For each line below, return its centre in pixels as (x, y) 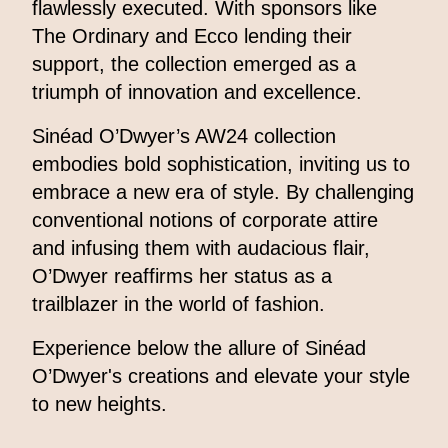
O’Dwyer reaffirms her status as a (182, 276)
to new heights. (99, 404)
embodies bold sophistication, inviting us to (221, 164)
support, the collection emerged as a (194, 64)
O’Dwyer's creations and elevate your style (221, 376)
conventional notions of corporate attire (205, 220)
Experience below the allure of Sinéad (199, 348)
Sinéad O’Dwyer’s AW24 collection (184, 136)
